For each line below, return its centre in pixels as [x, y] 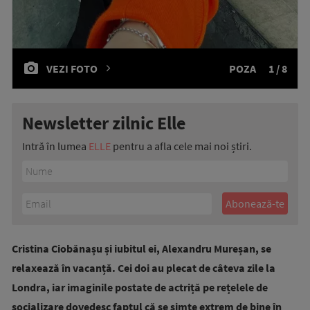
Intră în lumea [55, 146]
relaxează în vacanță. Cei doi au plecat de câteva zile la [144, 268]
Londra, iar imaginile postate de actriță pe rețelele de [140, 287]
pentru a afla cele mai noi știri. [181, 146]
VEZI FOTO [72, 69]
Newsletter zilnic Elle [104, 123]
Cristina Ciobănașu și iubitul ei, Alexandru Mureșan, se [142, 248]
